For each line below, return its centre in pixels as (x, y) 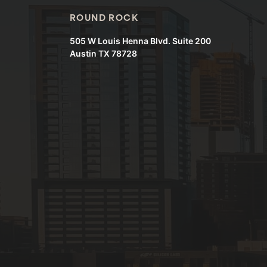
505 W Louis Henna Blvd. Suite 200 (140, 41)
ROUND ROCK (104, 19)
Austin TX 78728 (103, 54)
